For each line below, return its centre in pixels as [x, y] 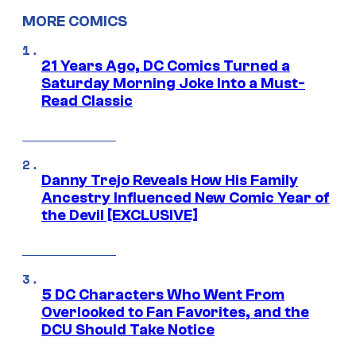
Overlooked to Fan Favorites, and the [175, 313]
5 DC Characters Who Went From [163, 295]
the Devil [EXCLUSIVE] [120, 216]
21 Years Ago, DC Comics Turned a [166, 66]
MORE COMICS [75, 21]
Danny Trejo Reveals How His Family [170, 181]
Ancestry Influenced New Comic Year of [186, 198]
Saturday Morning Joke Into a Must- [173, 84]
